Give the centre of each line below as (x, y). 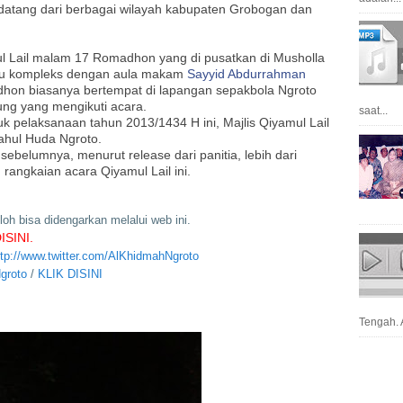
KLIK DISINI (70, 274)
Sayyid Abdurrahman (246, 74)
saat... (373, 110)
